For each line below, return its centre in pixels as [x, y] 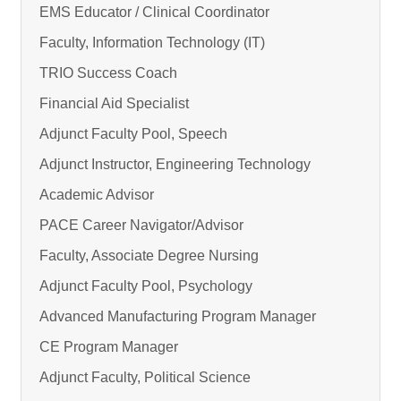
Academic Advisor [97, 195]
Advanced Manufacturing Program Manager [178, 317]
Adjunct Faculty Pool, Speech [133, 134]
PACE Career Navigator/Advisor [141, 226]
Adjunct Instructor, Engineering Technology [175, 165]
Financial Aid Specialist [114, 104]
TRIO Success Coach [108, 73]
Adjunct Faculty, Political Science [145, 378]
